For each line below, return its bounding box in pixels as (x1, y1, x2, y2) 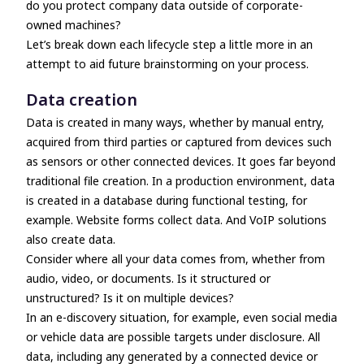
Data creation (26, 89, 137, 110)
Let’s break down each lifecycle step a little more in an (26, 37, 313, 52)
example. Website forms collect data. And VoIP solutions (26, 212, 327, 227)
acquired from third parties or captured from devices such (26, 134, 331, 149)
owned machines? (26, 17, 121, 32)
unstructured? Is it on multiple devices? (26, 290, 234, 305)
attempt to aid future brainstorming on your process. (26, 56, 309, 71)
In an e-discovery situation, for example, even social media (26, 310, 337, 325)
